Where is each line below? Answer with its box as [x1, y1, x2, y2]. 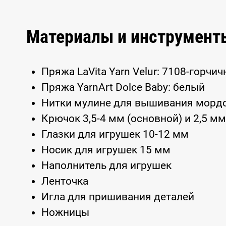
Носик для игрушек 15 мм [41, 144, 171, 156]
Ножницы [41, 206, 89, 218]
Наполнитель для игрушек [41, 159, 172, 172]
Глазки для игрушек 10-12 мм [41, 128, 189, 140]
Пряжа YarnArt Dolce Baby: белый [41, 81, 205, 93]
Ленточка [41, 175, 88, 187]
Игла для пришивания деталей [41, 191, 194, 203]
